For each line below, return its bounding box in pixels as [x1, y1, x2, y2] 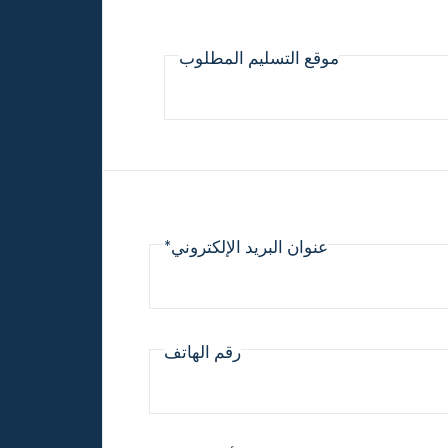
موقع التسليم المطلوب [179, 47, 340, 68]
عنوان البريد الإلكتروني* [164, 236, 329, 257]
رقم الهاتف [164, 341, 242, 362]
